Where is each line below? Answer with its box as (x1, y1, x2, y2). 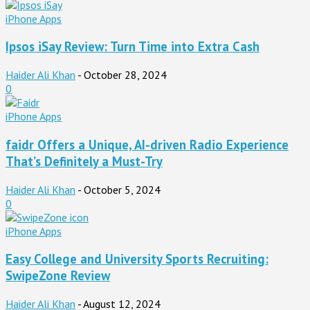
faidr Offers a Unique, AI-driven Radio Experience (6, 136, 289, 153)
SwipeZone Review (6, 267, 110, 284)
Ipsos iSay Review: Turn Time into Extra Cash (6, 38, 259, 55)
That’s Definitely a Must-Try (6, 152, 163, 170)
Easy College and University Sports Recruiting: (6, 250, 268, 268)
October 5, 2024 (84, 182, 161, 197)
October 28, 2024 (84, 68, 167, 82)
